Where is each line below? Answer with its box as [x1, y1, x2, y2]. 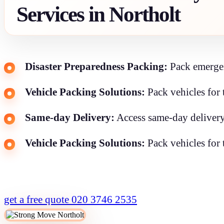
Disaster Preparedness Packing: [25, 60, 167, 72]
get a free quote [4, 193, 71, 205]
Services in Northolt [16, 2, 180, 26]
